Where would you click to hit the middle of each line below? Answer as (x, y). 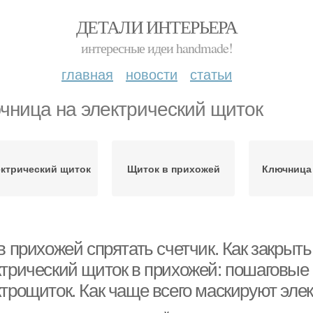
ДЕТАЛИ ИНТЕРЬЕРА (156, 27)
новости (152, 74)
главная (87, 74)
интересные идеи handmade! (156, 48)
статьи (211, 74)
